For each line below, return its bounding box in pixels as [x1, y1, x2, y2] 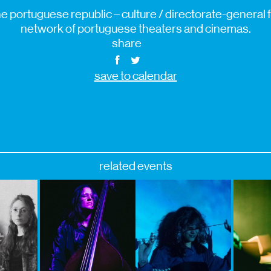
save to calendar [94, 68, 177, 83]
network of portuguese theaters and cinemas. [20, 21, 251, 36]
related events [99, 158, 172, 173]
